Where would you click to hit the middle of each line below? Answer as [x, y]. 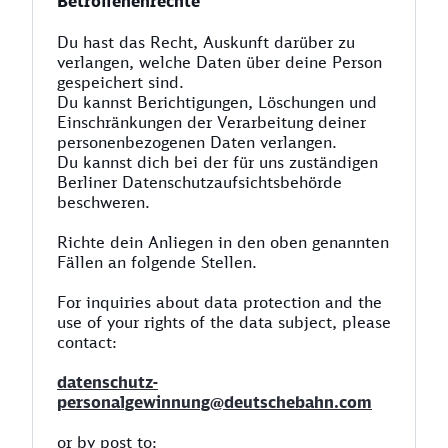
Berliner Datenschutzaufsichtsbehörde [199, 182]
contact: [87, 342]
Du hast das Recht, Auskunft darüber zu [206, 42]
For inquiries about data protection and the [219, 302]
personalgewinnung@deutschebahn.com [214, 402]
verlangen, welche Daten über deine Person [219, 62]
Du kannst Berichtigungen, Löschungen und [217, 102]
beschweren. [106, 202]
